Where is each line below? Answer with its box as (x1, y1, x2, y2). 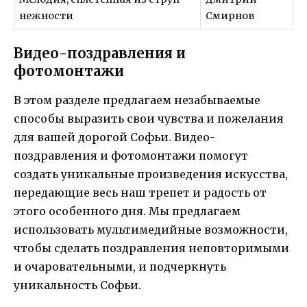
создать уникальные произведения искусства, (14, 167, 288, 181)
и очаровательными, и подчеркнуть (14, 259, 226, 273)
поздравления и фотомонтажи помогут (14, 148, 248, 162)
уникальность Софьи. (14, 278, 141, 292)
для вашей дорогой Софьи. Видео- (14, 130, 215, 144)
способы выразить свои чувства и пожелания (14, 111, 284, 125)
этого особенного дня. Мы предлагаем (14, 204, 241, 218)
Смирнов (206, 10, 255, 23)
